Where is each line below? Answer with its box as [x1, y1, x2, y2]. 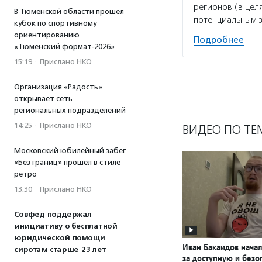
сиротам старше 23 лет [14, 245, 106, 254]
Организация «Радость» [14, 82, 102, 91]
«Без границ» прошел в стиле [14, 158, 120, 167]
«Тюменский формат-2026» [14, 42, 115, 51]
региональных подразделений [14, 106, 126, 115]
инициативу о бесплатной [14, 222, 117, 231]
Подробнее [194, 34, 244, 45]
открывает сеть [14, 94, 73, 103]
